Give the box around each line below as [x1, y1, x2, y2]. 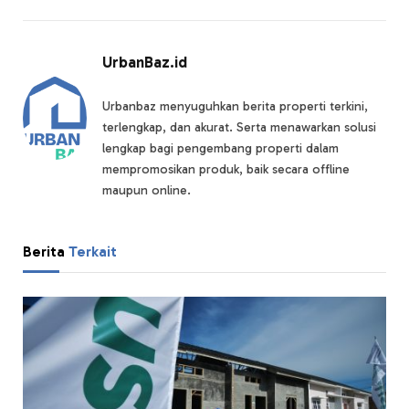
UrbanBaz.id [102, 52, 187, 71]
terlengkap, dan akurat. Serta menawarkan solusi [102, 119, 376, 135]
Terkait [68, 242, 117, 260]
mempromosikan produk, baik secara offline [102, 161, 350, 177]
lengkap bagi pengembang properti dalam [102, 140, 339, 156]
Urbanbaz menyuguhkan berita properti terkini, [102, 98, 368, 114]
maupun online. [102, 182, 191, 198]
